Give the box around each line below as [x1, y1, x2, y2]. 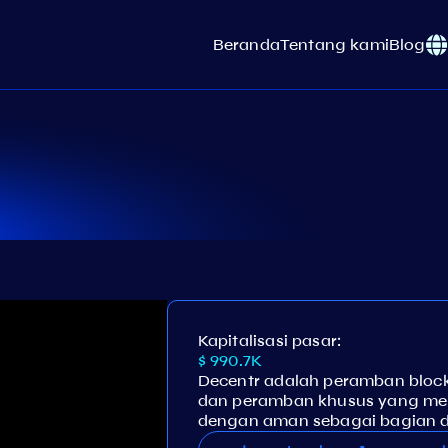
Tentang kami [279, 34, 389, 54]
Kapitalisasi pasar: [197, 331, 343, 350]
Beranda [212, 34, 280, 54]
